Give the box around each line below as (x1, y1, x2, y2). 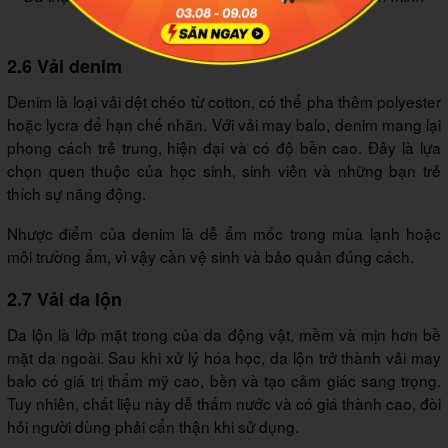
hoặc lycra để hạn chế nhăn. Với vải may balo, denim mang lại (7, 112, 441, 135)
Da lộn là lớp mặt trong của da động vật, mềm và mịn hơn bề (7, 322, 441, 345)
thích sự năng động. (7, 181, 146, 204)
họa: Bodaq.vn (173, 7, 275, 29)
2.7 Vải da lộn (7, 285, 122, 312)
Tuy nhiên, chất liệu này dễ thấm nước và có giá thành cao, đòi (7, 391, 441, 414)
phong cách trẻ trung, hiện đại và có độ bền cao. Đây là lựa (7, 135, 441, 158)
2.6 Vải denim (7, 52, 122, 79)
